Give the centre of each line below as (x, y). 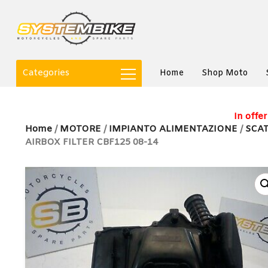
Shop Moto (225, 73)
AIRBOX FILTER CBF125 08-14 (92, 142)
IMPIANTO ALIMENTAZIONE (173, 129)
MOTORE (80, 129)
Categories (46, 73)
